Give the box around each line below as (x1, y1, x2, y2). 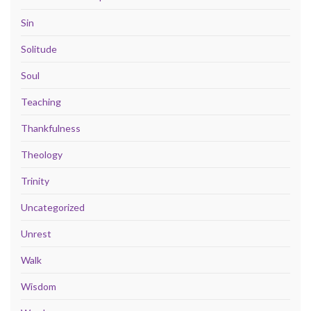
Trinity (21, 174, 49, 187)
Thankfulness (21, 121, 81, 134)
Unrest (21, 227, 51, 239)
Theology (21, 148, 62, 160)
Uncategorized (21, 201, 85, 213)
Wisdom (21, 280, 56, 292)
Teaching (21, 95, 61, 108)
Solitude (21, 42, 57, 55)
